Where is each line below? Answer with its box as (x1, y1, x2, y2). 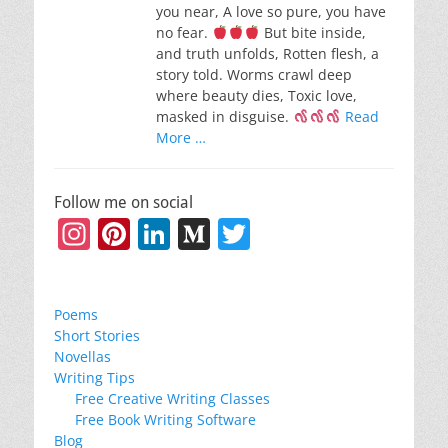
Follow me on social (54, 193, 193, 212)
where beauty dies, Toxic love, (156, 86, 357, 105)
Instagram (90, 212, 241, 255)
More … (156, 128, 206, 147)
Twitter (250, 212, 354, 255)
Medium (210, 212, 335, 255)
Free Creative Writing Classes (75, 389, 270, 408)
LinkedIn (170, 212, 299, 255)
